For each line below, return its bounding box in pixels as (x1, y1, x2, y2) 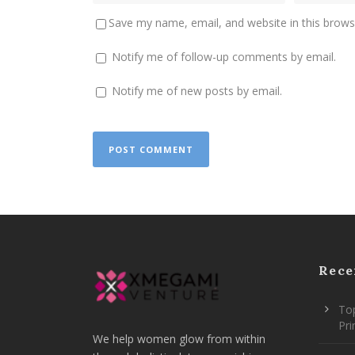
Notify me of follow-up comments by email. (112, 49, 336, 65)
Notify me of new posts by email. (112, 83, 282, 99)
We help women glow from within (93, 330, 265, 346)
